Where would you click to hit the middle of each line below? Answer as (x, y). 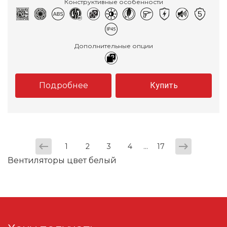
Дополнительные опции (113, 46)
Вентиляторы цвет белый (62, 161)
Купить (164, 86)
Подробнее (63, 86)
